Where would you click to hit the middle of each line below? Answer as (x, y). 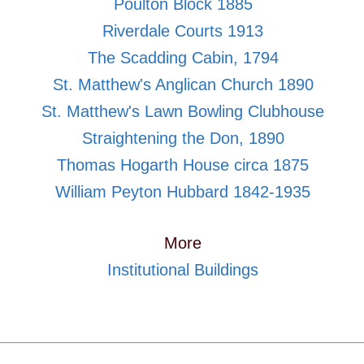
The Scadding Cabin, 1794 (183, 58)
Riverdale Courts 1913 (183, 31)
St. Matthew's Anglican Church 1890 (183, 85)
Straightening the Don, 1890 (183, 139)
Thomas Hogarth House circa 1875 (183, 165)
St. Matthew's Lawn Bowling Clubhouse (183, 112)
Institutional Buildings (183, 270)
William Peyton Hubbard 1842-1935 (183, 192)
